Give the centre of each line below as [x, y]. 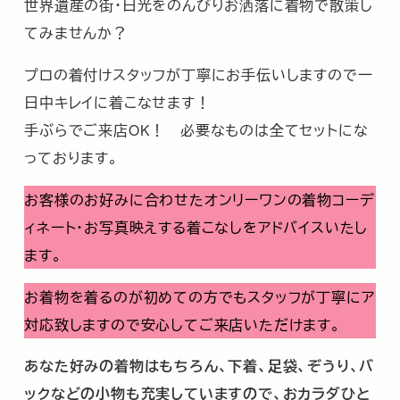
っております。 [71, 158]
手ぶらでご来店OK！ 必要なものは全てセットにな [196, 130]
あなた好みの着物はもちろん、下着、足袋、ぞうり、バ [200, 366]
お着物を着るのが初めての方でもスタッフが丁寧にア [200, 296]
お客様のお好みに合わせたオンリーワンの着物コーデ [200, 199]
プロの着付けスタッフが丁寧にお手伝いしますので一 [199, 75]
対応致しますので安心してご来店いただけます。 [183, 324]
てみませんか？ [76, 33]
